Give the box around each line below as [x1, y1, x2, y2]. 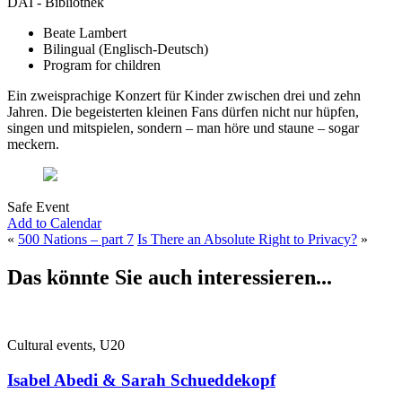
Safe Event [7, 198, 69, 214]
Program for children [43, 57, 161, 73]
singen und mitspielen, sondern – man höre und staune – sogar [7, 119, 359, 135]
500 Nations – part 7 [18, 231, 134, 247]
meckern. [7, 135, 59, 152]
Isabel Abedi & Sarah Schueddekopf [7, 371, 275, 390]
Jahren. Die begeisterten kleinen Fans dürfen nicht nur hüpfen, [7, 103, 359, 119]
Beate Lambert [43, 24, 127, 40]
